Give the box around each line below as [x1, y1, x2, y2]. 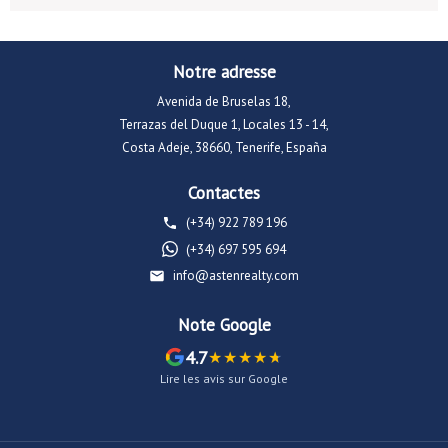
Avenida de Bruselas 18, [157, 93, 291, 110]
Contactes [188, 182, 260, 204]
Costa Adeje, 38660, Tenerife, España [121, 139, 327, 156]
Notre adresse [172, 61, 276, 83]
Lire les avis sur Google [160, 370, 288, 386]
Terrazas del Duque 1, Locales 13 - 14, [119, 116, 329, 133]
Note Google [177, 313, 271, 336]
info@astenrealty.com [173, 267, 299, 284]
